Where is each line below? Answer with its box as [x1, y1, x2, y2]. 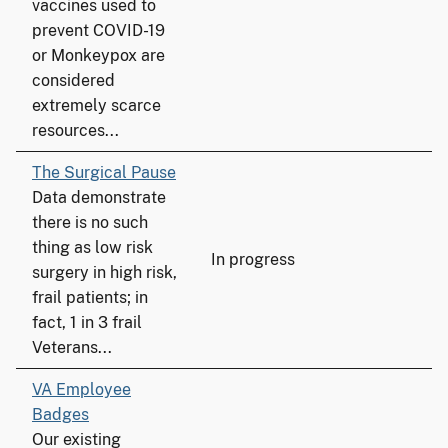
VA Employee [32, 380, 131, 399]
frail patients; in [32, 288, 148, 307]
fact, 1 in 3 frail [32, 313, 142, 332]
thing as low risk [32, 238, 153, 257]
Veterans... [32, 338, 112, 357]
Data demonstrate [32, 188, 166, 207]
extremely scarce [32, 96, 161, 115]
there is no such [32, 213, 148, 232]
